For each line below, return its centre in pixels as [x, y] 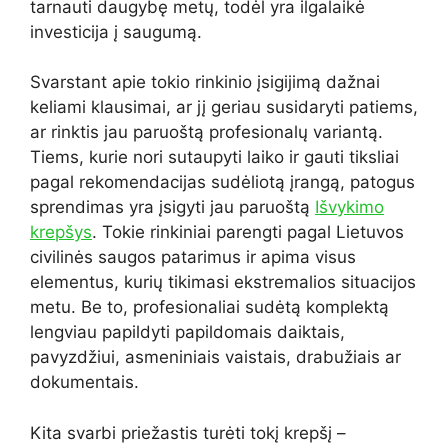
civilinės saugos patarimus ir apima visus [193, 257]
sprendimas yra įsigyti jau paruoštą [172, 207]
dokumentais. [84, 382]
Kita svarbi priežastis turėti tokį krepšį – [188, 432]
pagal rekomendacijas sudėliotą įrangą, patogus [222, 182]
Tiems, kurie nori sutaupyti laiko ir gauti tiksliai [214, 157]
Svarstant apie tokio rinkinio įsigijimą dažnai [205, 82]
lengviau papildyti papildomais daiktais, [187, 332]
